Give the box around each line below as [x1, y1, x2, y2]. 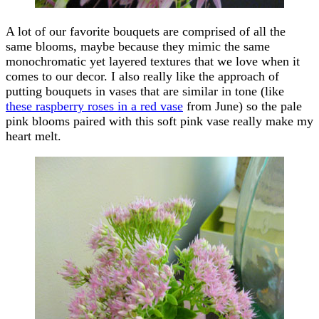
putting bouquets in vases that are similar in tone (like [6, 83, 284, 98]
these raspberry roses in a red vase [6, 98, 183, 113]
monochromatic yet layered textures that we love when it [6, 53, 300, 68]
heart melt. [6, 128, 61, 143]
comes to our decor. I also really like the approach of [6, 68, 279, 83]
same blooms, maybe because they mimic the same [6, 38, 270, 53]
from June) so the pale [183, 98, 302, 113]
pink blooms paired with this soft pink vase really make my [6, 113, 313, 128]
